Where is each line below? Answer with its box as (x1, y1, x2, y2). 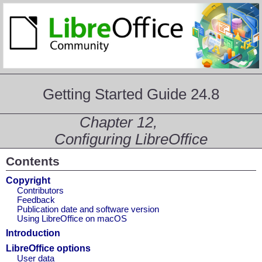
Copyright (6, 175, 50, 186)
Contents (6, 154, 60, 169)
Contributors (16, 186, 64, 196)
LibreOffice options (6, 243, 91, 254)
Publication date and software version (16, 205, 159, 215)
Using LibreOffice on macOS (16, 214, 127, 224)
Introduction (6, 228, 60, 239)
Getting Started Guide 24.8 (43, 86, 219, 103)
